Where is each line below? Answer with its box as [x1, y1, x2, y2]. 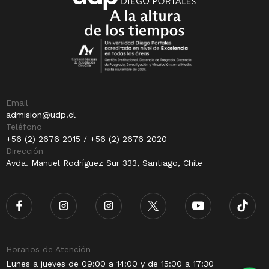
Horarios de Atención [6, 244, 91, 254]
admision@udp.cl [6, 109, 76, 119]
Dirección [6, 145, 43, 156]
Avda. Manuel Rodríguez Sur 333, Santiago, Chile [6, 157, 202, 168]
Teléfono [6, 121, 42, 131]
